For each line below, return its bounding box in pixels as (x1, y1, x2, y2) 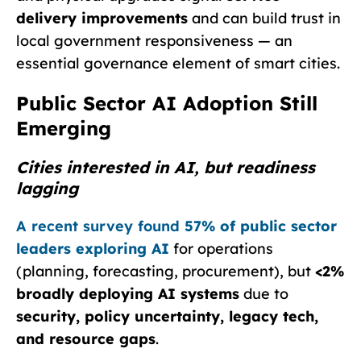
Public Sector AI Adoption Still (16, 90, 317, 115)
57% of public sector (185, 216, 337, 235)
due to (239, 284, 288, 303)
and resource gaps (16, 329, 156, 348)
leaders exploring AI (16, 239, 169, 258)
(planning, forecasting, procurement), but (16, 261, 315, 280)
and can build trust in (188, 8, 341, 27)
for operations (169, 239, 273, 258)
